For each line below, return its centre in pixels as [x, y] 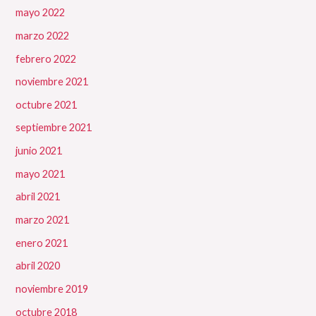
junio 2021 [39, 151]
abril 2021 [38, 197]
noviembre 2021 [52, 82]
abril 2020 [38, 266]
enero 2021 [42, 243]
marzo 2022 [43, 35]
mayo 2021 [41, 174]
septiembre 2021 [54, 128]
